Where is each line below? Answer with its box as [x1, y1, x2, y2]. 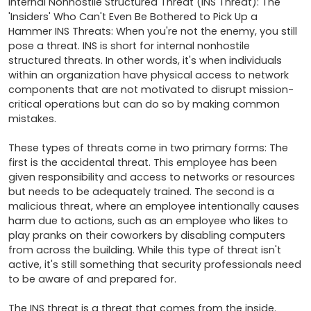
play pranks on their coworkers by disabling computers [8, 228, 285, 243]
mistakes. [8, 112, 59, 126]
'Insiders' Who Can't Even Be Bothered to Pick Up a [8, 10, 258, 24]
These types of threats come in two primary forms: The [8, 141, 288, 155]
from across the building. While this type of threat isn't [8, 243, 281, 258]
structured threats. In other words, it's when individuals [8, 53, 282, 68]
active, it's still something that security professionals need [8, 258, 301, 272]
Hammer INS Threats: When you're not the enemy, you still [8, 24, 297, 39]
